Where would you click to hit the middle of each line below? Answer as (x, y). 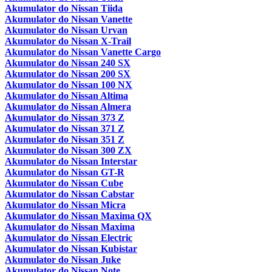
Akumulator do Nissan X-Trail (68, 41)
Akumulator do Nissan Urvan (66, 30)
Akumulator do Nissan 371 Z (65, 129)
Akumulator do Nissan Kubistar (71, 249)
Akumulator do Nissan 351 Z (65, 140)
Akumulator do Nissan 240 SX (68, 63)
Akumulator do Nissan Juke (63, 260)
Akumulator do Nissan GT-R (65, 172)
